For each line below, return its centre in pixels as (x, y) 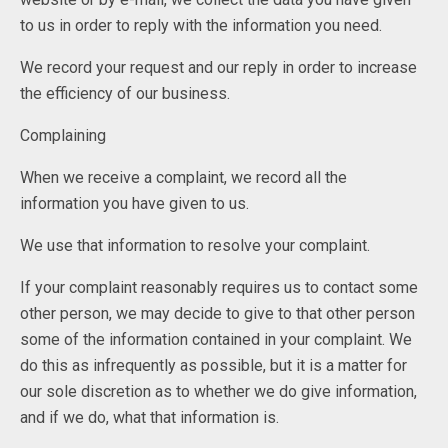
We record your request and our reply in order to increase (218, 68)
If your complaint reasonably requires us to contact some (219, 288)
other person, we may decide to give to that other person (217, 314)
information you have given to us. (134, 204)
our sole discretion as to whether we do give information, (218, 392)
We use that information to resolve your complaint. (195, 246)
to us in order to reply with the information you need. (201, 26)
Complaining (63, 136)
